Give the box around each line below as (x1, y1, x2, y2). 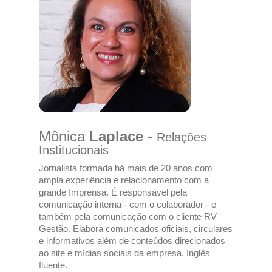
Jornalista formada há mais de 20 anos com (39, 163, 212, 173)
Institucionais (39, 143, 109, 157)
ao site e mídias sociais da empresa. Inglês (39, 248, 210, 258)
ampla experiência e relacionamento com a (39, 175, 209, 185)
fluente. (39, 260, 67, 270)
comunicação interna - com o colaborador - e (39, 199, 216, 209)
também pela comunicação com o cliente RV (39, 211, 217, 222)
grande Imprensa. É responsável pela (39, 187, 187, 197)
